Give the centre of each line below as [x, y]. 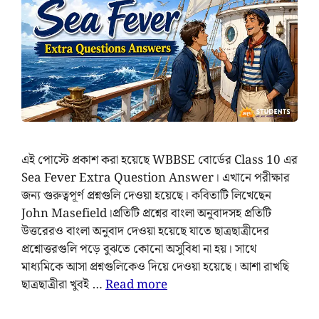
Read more [136, 284]
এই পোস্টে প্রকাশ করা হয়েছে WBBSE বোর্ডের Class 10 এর [159, 160]
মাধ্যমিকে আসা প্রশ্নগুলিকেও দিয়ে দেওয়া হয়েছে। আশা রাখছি [155, 267]
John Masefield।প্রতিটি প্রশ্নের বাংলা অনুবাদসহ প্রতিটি [146, 213]
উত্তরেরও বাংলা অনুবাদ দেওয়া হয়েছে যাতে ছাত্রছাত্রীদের [145, 231]
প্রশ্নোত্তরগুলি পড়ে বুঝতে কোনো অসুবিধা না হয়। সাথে [139, 249]
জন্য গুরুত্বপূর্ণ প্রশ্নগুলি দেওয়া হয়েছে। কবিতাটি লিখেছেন [146, 195]
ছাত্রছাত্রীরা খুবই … [63, 284]
